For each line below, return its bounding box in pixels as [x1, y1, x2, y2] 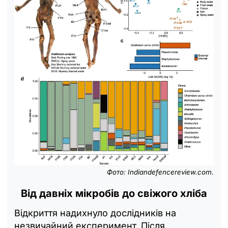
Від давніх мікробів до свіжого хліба [21, 187, 207, 200]
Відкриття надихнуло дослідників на [14, 208, 176, 219]
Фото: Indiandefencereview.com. [107, 168, 214, 177]
